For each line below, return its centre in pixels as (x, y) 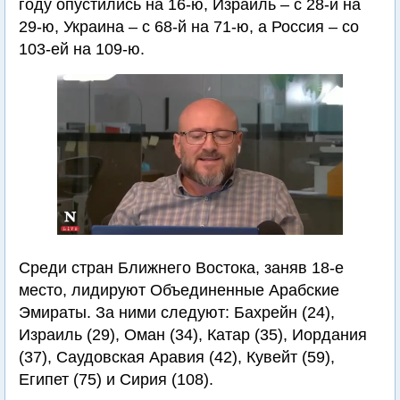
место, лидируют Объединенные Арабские (179, 290)
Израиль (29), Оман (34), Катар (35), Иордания (193, 335)
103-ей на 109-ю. (82, 49)
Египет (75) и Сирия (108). (116, 379)
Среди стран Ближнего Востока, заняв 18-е (181, 268)
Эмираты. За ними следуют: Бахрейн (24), (177, 312)
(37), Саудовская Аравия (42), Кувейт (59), (177, 357)
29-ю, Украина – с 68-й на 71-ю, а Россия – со (189, 27)
